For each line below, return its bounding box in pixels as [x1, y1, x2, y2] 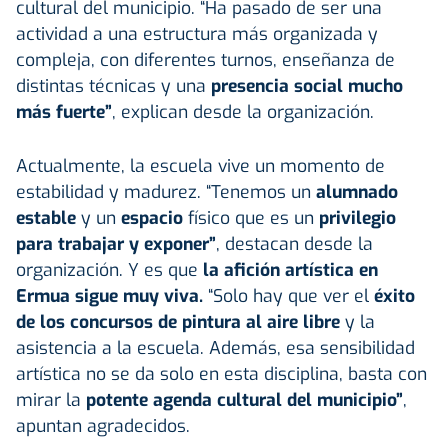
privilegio [314, 205, 396, 230]
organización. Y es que [16, 257, 198, 282]
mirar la [16, 387, 86, 412]
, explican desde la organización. [112, 99, 374, 124]
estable [16, 205, 76, 230]
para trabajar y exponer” [16, 231, 216, 256]
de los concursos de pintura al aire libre [16, 309, 340, 334]
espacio [116, 205, 188, 230]
